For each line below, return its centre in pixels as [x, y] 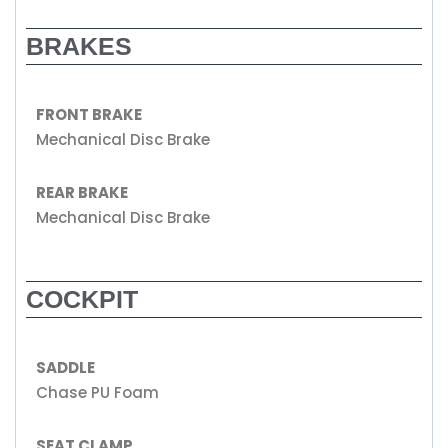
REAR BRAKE [82, 192]
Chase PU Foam [97, 392]
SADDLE [65, 367]
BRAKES [79, 46]
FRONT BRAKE [89, 114]
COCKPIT [82, 299]
